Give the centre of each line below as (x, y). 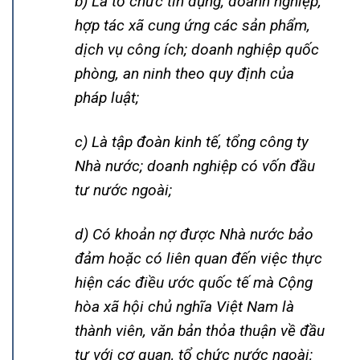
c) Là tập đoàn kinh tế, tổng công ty (192, 142)
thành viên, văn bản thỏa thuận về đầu (200, 331)
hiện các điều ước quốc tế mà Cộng (194, 283)
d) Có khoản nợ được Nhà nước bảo (194, 235)
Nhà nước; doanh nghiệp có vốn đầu (195, 166)
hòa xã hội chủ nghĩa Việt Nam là (184, 307)
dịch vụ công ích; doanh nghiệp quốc (197, 50)
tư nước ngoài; (123, 190)
